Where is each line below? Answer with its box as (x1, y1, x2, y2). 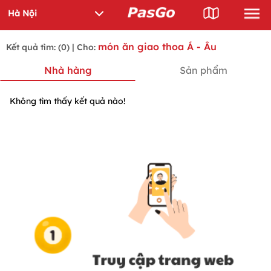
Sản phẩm (179, 64, 227, 76)
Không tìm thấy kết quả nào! (10, 96, 125, 106)
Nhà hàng (44, 64, 92, 76)
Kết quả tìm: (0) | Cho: (6, 42, 98, 53)
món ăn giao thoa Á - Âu (98, 41, 217, 53)
